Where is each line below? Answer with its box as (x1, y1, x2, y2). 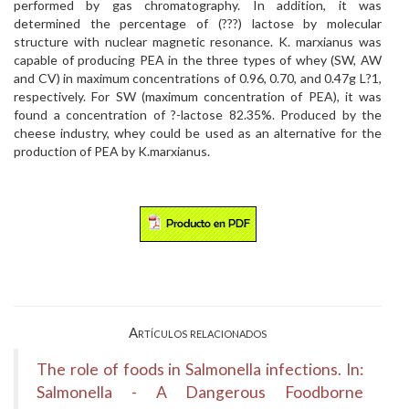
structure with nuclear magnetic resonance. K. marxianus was (14, 34, 382, 49)
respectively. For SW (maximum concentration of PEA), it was (14, 89, 382, 104)
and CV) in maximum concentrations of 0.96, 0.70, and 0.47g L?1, (14, 70, 382, 86)
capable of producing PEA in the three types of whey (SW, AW (14, 52, 382, 68)
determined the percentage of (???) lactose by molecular (14, 16, 382, 31)
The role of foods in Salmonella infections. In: (37, 360, 363, 379)
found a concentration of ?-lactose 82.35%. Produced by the (14, 107, 382, 122)
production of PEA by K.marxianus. (14, 143, 210, 159)
